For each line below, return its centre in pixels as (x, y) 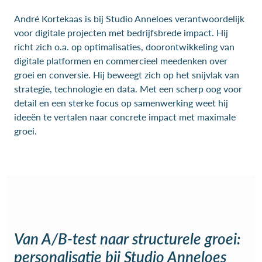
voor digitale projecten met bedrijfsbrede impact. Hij (121, 32)
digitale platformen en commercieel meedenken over (121, 61)
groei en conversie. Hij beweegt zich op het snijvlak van (127, 75)
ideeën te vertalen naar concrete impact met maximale (125, 117)
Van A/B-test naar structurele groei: (127, 238)
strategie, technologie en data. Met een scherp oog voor (128, 89)
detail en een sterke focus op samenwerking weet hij (121, 103)
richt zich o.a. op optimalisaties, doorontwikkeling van (124, 46)
